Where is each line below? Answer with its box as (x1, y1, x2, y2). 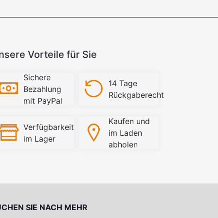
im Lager (23, 133, 56, 144)
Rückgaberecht (108, 90, 164, 100)
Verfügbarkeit (23, 122, 74, 132)
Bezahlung (23, 84, 62, 94)
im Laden (108, 127, 142, 138)
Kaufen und (108, 116, 150, 126)
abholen (108, 139, 138, 149)
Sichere (23, 72, 51, 82)
